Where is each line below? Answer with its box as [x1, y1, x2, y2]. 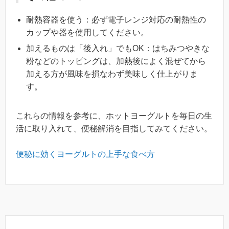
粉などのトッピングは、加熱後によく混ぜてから [26, 56, 206, 65]
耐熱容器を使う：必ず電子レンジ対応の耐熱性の [26, 15, 206, 24]
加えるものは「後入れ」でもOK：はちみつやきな [26, 43, 210, 53]
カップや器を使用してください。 [26, 28, 149, 37]
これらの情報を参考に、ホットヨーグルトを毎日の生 [16, 111, 212, 120]
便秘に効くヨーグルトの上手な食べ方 [16, 150, 155, 159]
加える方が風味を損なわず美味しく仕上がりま [26, 69, 198, 78]
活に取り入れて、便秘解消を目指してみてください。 [16, 124, 212, 133]
